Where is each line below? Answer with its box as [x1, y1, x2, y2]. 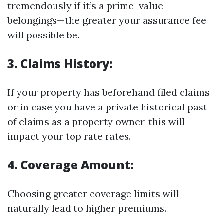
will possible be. [7, 29, 79, 41]
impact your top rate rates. [7, 130, 131, 142]
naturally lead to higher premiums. [7, 202, 166, 214]
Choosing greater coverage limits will [7, 187, 179, 200]
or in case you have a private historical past [7, 101, 207, 113]
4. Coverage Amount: [7, 157, 134, 173]
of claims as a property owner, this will [7, 115, 185, 127]
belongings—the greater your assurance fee [7, 14, 206, 26]
